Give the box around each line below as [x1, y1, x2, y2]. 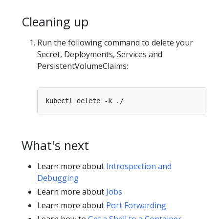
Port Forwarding [106, 200, 166, 211]
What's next [22, 137, 89, 154]
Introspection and [106, 161, 172, 172]
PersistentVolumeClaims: [37, 61, 128, 72]
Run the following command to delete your [37, 37, 193, 48]
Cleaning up [22, 13, 88, 30]
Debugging [37, 173, 79, 184]
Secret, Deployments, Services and [37, 49, 162, 60]
